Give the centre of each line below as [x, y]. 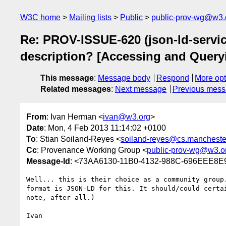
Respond [173, 78]
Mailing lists [90, 17]
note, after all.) [61, 197]
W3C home [40, 17]
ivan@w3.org [127, 117]
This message [67, 78]
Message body [124, 78]
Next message [141, 89]
